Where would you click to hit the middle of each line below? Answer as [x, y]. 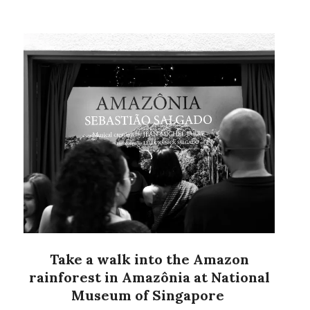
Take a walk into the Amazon [149, 259]
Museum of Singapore [149, 295]
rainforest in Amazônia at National [149, 277]
